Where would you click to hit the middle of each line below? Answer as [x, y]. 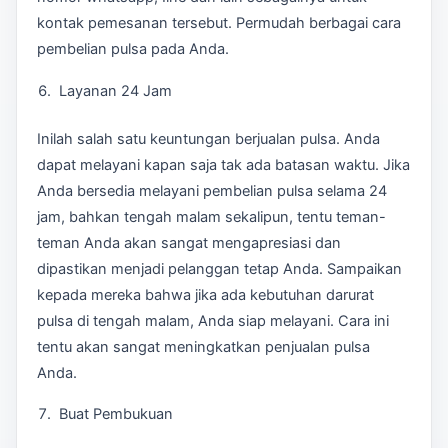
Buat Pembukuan [115, 413]
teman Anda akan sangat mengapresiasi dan [189, 242]
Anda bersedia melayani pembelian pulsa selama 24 [212, 190]
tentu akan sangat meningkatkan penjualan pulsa [203, 346]
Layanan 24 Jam [115, 90]
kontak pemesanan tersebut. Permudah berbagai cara [219, 23]
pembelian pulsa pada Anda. [133, 49]
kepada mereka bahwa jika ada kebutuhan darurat [205, 294]
